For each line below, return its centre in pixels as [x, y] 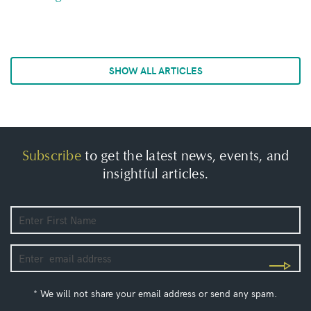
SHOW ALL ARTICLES [155, 70]
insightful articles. [155, 174]
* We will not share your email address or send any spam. [155, 293]
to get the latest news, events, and [185, 156]
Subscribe [51, 156]
